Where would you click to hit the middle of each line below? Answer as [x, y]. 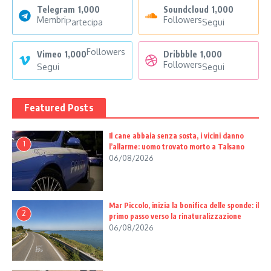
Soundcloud [186, 9]
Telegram [56, 9]
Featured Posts [59, 107]
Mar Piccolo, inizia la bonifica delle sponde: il [184, 205]
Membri [51, 19]
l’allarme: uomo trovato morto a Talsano [177, 146]
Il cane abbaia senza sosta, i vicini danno [176, 135]
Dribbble [180, 54]
